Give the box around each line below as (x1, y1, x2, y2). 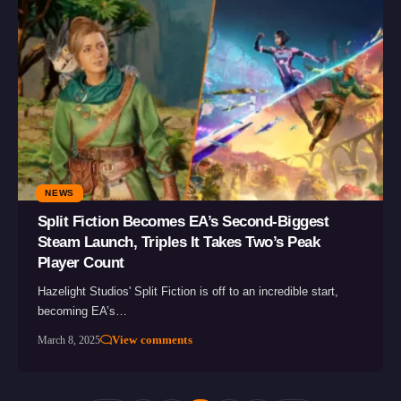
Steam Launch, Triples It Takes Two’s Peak (37, 233, 320, 251)
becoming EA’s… (37, 303, 127, 318)
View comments (112, 332, 192, 346)
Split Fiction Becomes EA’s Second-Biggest (37, 212, 329, 230)
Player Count (37, 253, 124, 271)
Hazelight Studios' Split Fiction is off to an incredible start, (37, 284, 338, 298)
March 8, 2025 (37, 333, 100, 346)
